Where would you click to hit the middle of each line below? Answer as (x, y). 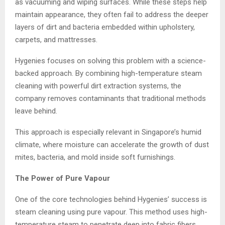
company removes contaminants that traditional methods (110, 98)
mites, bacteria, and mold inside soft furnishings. (95, 157)
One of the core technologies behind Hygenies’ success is (111, 199)
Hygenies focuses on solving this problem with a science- (110, 61)
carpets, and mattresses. (56, 39)
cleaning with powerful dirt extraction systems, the (98, 86)
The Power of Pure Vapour (63, 178)
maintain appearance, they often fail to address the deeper (112, 14)
